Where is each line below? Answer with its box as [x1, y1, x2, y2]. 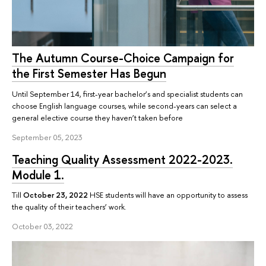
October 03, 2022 [12, 221, 73, 232]
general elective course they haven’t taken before [12, 112, 183, 123]
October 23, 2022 [23, 189, 88, 200]
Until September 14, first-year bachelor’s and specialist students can [12, 88, 243, 99]
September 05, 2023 [12, 131, 83, 142]
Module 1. [12, 166, 64, 183]
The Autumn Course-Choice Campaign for [12, 50, 234, 66]
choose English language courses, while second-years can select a [12, 100, 237, 111]
